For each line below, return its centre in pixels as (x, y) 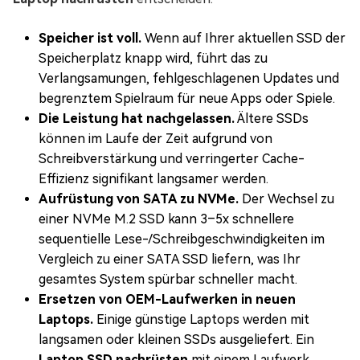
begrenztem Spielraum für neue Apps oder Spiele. (187, 98)
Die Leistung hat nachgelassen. (137, 118)
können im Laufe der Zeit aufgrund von (155, 138)
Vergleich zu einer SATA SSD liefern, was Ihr (170, 259)
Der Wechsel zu (286, 198)
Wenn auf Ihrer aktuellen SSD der (243, 38)
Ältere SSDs (272, 118)
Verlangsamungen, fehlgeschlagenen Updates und (189, 78)
